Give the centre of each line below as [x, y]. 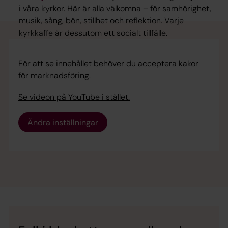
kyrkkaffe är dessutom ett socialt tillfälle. [93, 33]
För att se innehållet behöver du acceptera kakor [108, 63]
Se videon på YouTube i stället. [74, 97]
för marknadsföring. [54, 75]
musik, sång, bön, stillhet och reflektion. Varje [102, 20]
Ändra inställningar [63, 122]
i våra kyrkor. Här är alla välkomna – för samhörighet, [115, 8]
